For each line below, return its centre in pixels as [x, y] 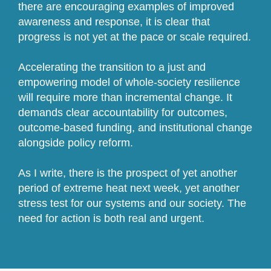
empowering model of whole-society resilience [129, 83]
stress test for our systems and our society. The [132, 204]
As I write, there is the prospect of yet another [127, 173]
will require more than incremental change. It [125, 98]
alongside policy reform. [75, 143]
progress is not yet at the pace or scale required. [134, 37]
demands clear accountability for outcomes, [122, 113]
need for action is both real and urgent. [113, 219]
